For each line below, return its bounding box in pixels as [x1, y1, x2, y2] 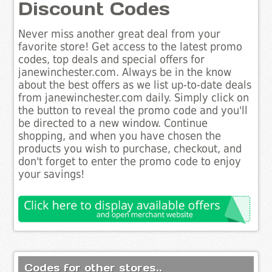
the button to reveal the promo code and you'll [18, 104, 248, 117]
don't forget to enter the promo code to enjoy [18, 155, 242, 168]
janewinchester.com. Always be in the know [18, 66, 232, 79]
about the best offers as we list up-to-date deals [18, 79, 252, 92]
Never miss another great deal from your [18, 28, 221, 41]
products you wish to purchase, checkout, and [18, 143, 242, 155]
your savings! [18, 168, 85, 181]
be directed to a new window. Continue [18, 117, 208, 130]
